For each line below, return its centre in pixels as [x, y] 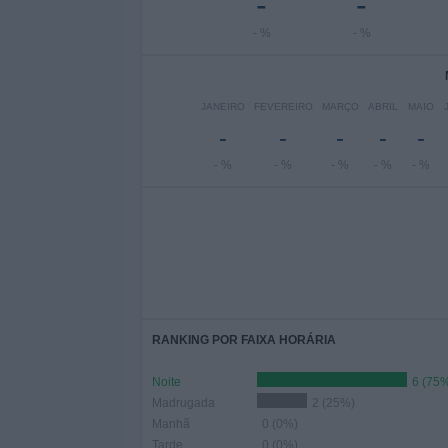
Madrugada [183, 403]
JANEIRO [222, 106]
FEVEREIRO [283, 106]
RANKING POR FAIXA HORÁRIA [243, 340]
